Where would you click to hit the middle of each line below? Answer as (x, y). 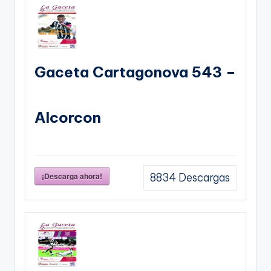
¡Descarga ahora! (72, 176)
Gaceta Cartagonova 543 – (135, 72)
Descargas (203, 178)
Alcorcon (68, 117)
